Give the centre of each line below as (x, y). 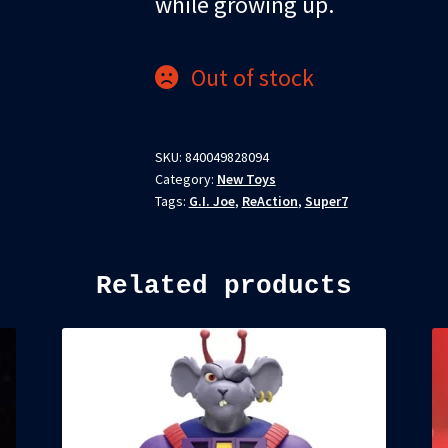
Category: (185, 178)
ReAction (269, 200)
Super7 (326, 200)
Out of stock (252, 77)
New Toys (246, 178)
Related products (224, 285)
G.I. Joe (211, 200)
